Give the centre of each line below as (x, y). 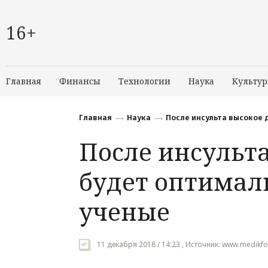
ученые (124, 211)
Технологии (144, 81)
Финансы (80, 81)
